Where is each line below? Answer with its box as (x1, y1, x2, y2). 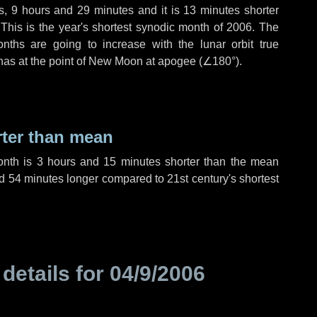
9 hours (11, 4, 50, 16)
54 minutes (8, 173, 64, 185)
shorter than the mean (160, 156, 279, 168)
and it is (134, 4, 184, 16)
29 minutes (77, 4, 134, 16)
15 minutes (103, 156, 161, 168)
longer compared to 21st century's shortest (64, 173, 279, 185)
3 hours (36, 156, 76, 168)
